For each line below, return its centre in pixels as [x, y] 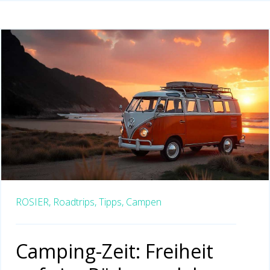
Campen [144, 202]
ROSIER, [33, 202]
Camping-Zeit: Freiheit [115, 251]
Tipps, [111, 202]
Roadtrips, [75, 202]
